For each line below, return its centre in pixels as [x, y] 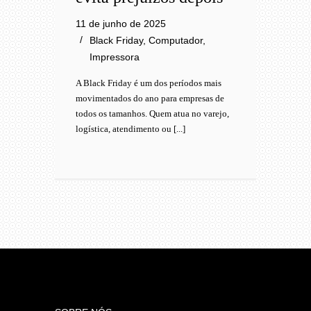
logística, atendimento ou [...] [131, 129]
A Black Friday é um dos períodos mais [149, 83]
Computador [176, 40]
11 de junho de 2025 [121, 24]
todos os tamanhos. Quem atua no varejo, [152, 114]
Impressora [115, 57]
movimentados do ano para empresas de [150, 98]
